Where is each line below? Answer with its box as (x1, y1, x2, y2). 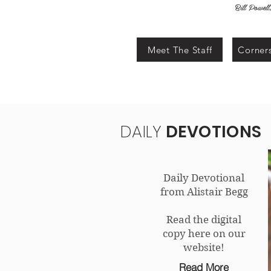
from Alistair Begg (160, 186, 248, 198)
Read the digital (166, 214, 241, 226)
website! (183, 241, 224, 253)
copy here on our (162, 227, 246, 240)
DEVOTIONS (162, 120, 262, 143)
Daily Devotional (163, 172, 244, 184)
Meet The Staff (147, 44, 212, 56)
